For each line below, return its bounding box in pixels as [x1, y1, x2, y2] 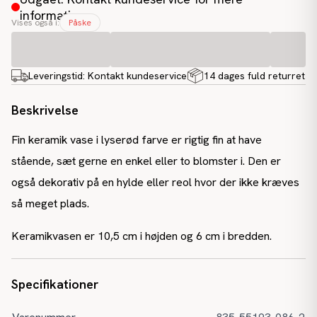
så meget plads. [11, 196, 89, 211]
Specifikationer [11, 276, 98, 292]
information [19, 7, 85, 23]
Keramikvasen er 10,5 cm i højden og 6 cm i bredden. [11, 229, 272, 243]
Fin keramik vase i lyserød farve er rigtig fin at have [11, 132, 262, 147]
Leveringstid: [28, 69, 88, 82]
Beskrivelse [11, 102, 79, 118]
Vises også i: [11, 17, 59, 28]
